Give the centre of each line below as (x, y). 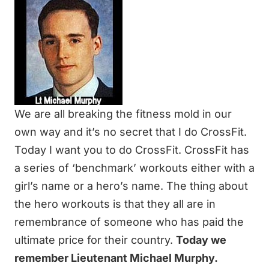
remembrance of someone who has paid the (129, 222)
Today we (201, 240)
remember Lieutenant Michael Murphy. (116, 258)
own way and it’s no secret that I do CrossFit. (131, 131)
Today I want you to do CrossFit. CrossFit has (132, 150)
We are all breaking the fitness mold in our (123, 113)
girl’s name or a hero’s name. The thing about (131, 186)
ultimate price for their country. (95, 240)
